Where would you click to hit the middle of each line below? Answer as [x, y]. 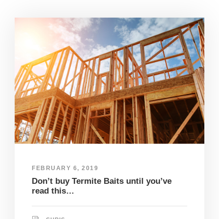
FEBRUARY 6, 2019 [65, 168]
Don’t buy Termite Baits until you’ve [102, 181]
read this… [53, 191]
